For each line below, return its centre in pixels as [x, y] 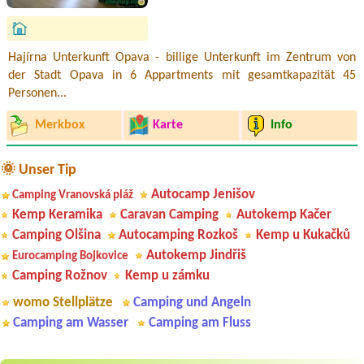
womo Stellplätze [63, 302]
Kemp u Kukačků [303, 235]
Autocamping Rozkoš [178, 235]
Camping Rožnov [60, 275]
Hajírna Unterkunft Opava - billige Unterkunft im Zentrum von [182, 58]
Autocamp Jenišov [203, 194]
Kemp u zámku [167, 275]
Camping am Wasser [71, 323]
